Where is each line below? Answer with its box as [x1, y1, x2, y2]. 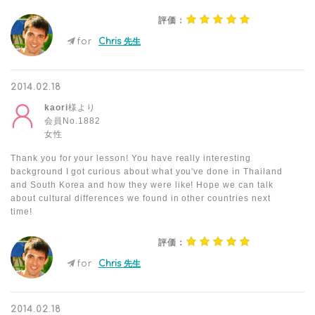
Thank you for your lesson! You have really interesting [11, 153, 251, 163]
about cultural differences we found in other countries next [11, 193, 271, 203]
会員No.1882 [44, 116, 101, 126]
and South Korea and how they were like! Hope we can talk [11, 180, 274, 190]
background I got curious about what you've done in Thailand [11, 167, 283, 176]
